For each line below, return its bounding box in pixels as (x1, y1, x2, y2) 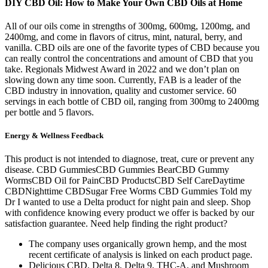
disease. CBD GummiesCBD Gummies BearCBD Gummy (5, 165, 229, 175)
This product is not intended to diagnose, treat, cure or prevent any (5, 154, 254, 165)
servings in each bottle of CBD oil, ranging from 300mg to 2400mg (5, 96, 259, 106)
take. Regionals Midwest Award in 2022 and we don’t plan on (5, 63, 239, 74)
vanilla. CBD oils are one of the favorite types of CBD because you (5, 42, 260, 53)
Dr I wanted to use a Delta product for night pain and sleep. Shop (5, 197, 251, 208)
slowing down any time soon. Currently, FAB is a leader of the (5, 74, 241, 85)
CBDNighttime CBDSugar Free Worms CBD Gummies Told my (5, 186, 252, 197)
